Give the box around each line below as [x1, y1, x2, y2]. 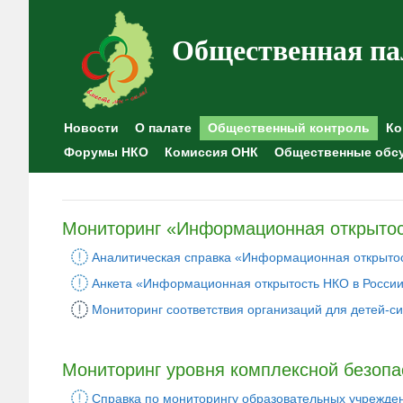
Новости [64, 121, 119, 135]
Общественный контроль [208, 121, 370, 135]
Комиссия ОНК [165, 145, 258, 159]
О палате [135, 121, 192, 135]
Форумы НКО [64, 145, 148, 159]
